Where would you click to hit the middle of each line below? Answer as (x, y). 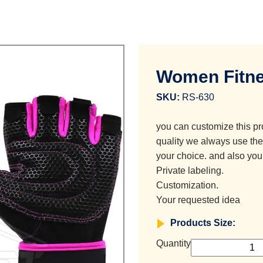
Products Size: (203, 223)
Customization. (187, 185)
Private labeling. (190, 171)
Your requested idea (198, 200)
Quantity (173, 243)
